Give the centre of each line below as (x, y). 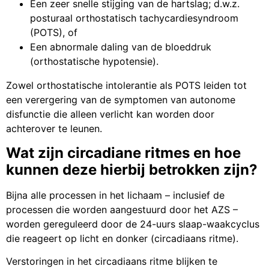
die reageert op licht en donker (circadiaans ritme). (122, 238)
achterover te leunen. (54, 129)
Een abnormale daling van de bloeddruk (121, 47)
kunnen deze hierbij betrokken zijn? (132, 169)
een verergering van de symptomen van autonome (121, 100)
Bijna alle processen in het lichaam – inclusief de (115, 195)
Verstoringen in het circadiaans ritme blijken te (112, 261)
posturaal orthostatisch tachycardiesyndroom (134, 18)
